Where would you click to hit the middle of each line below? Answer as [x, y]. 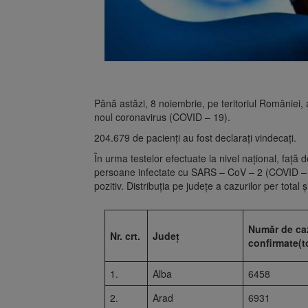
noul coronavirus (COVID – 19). [162, 117]
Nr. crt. [125, 235]
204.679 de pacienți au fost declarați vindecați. [195, 137]
